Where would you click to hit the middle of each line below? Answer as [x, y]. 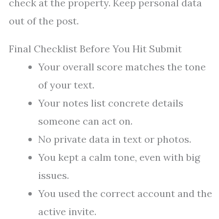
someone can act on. [85, 121]
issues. [54, 175]
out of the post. [44, 21]
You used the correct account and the [125, 194]
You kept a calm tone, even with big [119, 157]
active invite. [67, 212]
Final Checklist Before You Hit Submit [95, 49]
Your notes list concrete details [111, 103]
